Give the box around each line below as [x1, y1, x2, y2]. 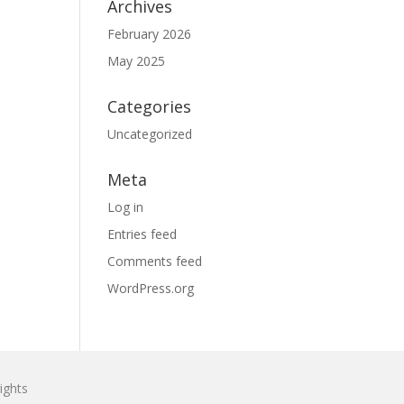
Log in [107, 198, 144, 216]
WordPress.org [107, 280, 195, 297]
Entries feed [107, 225, 178, 243]
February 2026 [107, 25, 192, 42]
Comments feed [107, 252, 203, 270]
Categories [107, 96, 192, 117]
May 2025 [107, 52, 166, 69]
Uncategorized [107, 125, 193, 142]
